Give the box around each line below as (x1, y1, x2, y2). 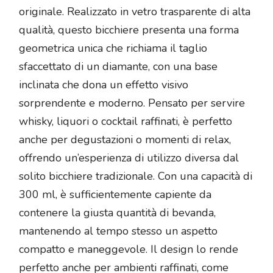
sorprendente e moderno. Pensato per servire (19, 96, 245, 111)
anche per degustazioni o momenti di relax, (19, 132, 231, 147)
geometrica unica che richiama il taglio (19, 41, 207, 56)
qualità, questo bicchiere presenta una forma (19, 23, 239, 38)
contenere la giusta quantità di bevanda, (19, 205, 216, 221)
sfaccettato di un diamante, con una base (19, 59, 218, 74)
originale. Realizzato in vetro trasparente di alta (19, 4, 250, 19)
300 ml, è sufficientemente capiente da (19, 187, 211, 202)
